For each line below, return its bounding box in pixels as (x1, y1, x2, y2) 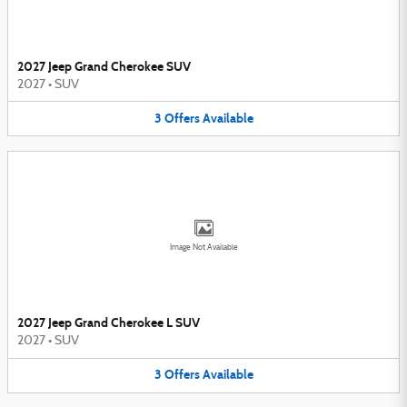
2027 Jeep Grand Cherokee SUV (17, 58, 191, 74)
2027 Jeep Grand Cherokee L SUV (17, 315, 200, 332)
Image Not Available (169, 243, 238, 253)
